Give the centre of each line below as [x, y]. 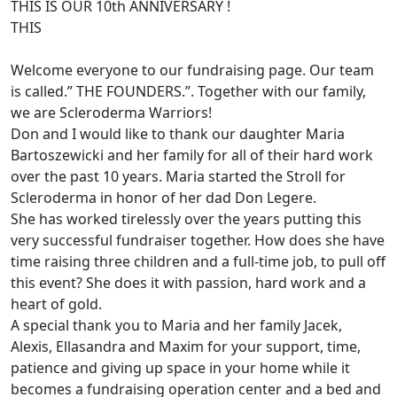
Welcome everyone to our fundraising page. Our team [192, 70]
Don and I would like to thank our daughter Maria [178, 134]
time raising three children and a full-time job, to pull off [198, 262]
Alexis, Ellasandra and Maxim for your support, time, [186, 347]
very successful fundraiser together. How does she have [198, 241]
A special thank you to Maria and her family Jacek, [176, 326]
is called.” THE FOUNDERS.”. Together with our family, [188, 92]
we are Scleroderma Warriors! [111, 113]
